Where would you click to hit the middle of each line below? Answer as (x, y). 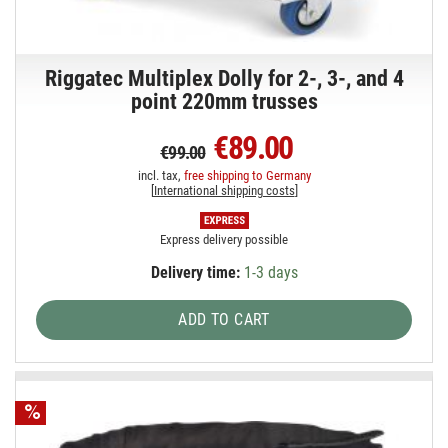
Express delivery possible (224, 239)
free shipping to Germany (247, 175)
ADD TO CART (224, 319)
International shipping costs (224, 190)
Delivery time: (195, 272)
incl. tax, (160, 175)
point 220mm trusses (224, 101)
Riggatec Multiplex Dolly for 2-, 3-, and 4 (224, 78)
